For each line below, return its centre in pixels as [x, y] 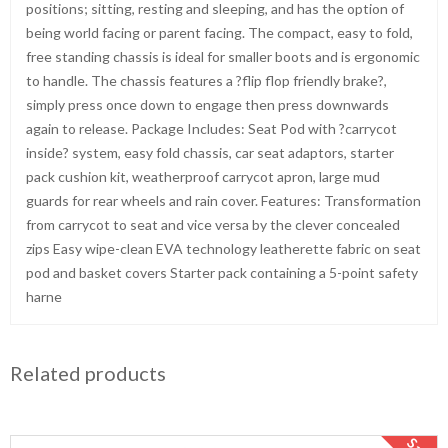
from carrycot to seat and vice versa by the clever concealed [213, 224]
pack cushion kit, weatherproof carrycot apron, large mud [203, 176]
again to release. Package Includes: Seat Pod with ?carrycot [211, 128]
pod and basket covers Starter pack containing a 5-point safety [222, 272]
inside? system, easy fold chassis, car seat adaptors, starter [210, 152]
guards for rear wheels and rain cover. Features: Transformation [223, 200]
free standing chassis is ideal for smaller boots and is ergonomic [223, 56]
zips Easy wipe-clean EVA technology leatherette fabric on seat [223, 248]
